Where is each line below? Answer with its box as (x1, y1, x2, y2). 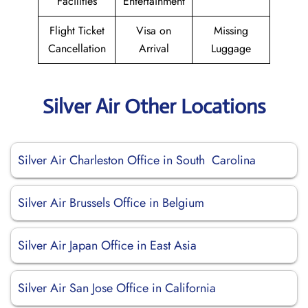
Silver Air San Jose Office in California (18, 279, 216, 297)
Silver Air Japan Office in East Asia (18, 236, 197, 254)
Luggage (211, 41, 251, 56)
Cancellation (47, 41, 106, 56)
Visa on (136, 23, 171, 38)
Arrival (138, 41, 169, 56)
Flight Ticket (49, 23, 104, 38)
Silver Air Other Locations (42, 93, 266, 119)
